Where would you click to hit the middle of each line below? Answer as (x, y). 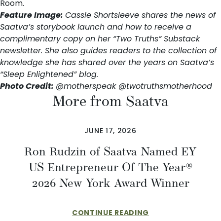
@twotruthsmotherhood (165, 86)
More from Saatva (110, 101)
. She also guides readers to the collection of (129, 50)
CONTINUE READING (110, 212)
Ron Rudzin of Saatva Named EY (110, 151)
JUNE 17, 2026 (110, 130)
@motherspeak (86, 86)
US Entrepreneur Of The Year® (110, 167)
